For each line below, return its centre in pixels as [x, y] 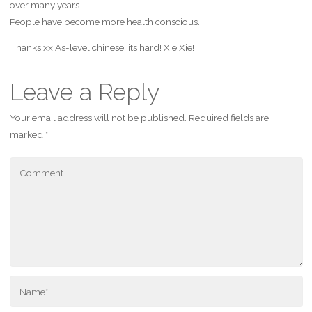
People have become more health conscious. [104, 21]
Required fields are [228, 118]
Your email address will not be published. [98, 118]
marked [27, 135]
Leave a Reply [84, 92]
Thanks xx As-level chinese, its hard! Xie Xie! [102, 48]
